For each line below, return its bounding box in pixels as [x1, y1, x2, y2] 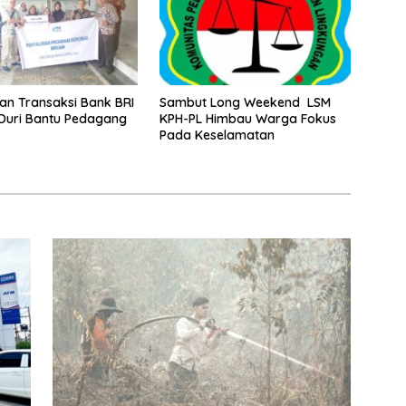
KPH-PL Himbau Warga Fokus [159, 110, 336, 127]
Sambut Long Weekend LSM [159, 93, 331, 111]
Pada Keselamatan [159, 126, 275, 143]
